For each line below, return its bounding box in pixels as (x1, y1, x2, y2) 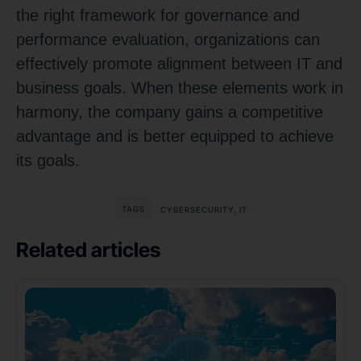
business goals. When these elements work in (16, 79, 343, 98)
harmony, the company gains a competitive (16, 103, 323, 122)
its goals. (16, 151, 80, 170)
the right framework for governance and (16, 6, 300, 25)
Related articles (16, 238, 160, 263)
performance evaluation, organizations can (16, 31, 320, 49)
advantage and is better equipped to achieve (16, 127, 334, 146)
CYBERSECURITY (160, 205, 234, 215)
